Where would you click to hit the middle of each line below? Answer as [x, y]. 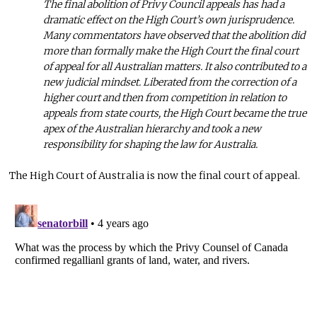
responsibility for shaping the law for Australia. [151, 144]
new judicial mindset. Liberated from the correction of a [170, 82]
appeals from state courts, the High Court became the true [175, 113]
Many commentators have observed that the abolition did [174, 35]
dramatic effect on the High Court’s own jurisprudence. [169, 19]
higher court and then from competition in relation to [165, 97]
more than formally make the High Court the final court [171, 51]
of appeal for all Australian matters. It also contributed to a [175, 66]
